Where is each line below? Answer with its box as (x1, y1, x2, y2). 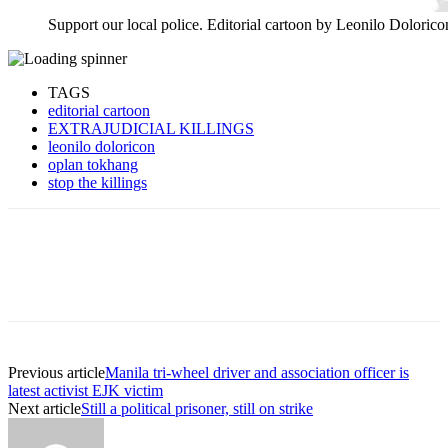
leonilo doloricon (48, 138, 155, 156)
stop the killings (48, 174, 147, 192)
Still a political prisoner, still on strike (81, 400, 313, 418)
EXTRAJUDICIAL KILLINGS (48, 120, 254, 138)
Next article (8, 400, 81, 418)
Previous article (8, 364, 105, 382)
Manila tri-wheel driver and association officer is (105, 364, 409, 382)
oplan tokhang (48, 156, 138, 174)
